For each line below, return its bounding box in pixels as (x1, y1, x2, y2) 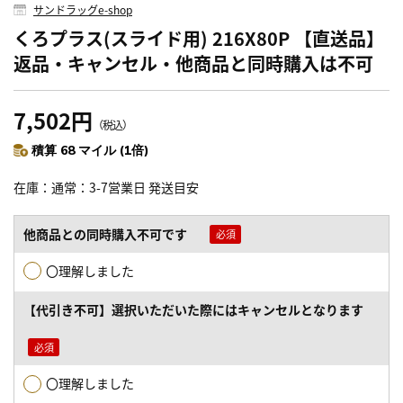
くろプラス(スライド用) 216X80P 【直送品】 (13, 24, 384, 51)
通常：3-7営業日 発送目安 (51, 177, 199, 196)
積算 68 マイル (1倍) (31, 141, 149, 158)
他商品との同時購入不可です (23, 224, 187, 243)
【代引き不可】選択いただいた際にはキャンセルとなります (23, 300, 363, 319)
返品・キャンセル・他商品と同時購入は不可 (13, 49, 373, 76)
